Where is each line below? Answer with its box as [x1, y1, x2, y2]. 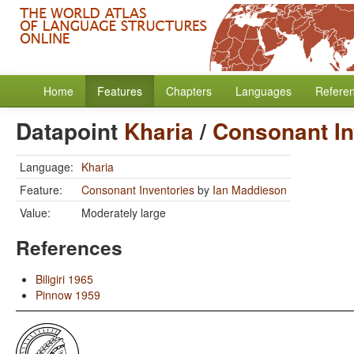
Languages [235, 83, 292, 99]
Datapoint [16, 115, 124, 147]
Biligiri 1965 [36, 271, 93, 287]
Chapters [166, 83, 212, 99]
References [16, 233, 122, 262]
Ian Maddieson [213, 182, 287, 198]
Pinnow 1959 [36, 287, 100, 303]
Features [97, 83, 142, 99]
